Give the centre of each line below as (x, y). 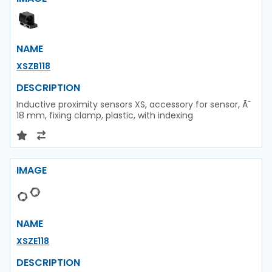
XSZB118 (33, 66)
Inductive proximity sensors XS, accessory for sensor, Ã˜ (134, 104)
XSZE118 (33, 241)
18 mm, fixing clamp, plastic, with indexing (105, 115)
